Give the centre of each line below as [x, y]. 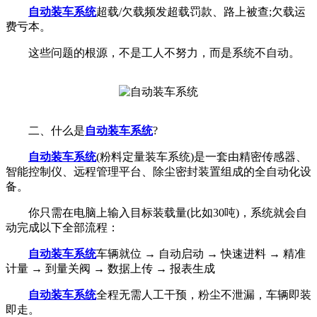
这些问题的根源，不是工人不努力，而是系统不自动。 [153, 52]
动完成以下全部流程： [62, 227]
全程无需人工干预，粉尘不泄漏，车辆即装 [204, 294]
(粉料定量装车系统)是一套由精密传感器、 [202, 156]
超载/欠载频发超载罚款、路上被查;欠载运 [201, 11]
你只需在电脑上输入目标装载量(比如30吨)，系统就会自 [156, 212]
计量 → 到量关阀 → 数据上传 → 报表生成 [110, 268]
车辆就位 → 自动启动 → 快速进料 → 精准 [201, 253]
